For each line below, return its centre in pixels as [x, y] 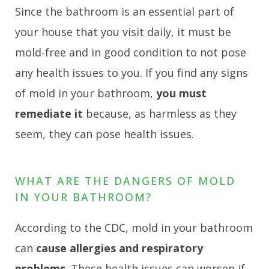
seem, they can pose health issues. [104, 134]
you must [181, 93]
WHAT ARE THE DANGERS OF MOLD [125, 180]
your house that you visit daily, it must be [123, 32]
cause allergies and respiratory [119, 248]
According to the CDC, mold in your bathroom [134, 228]
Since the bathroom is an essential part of [125, 11]
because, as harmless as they [160, 113]
